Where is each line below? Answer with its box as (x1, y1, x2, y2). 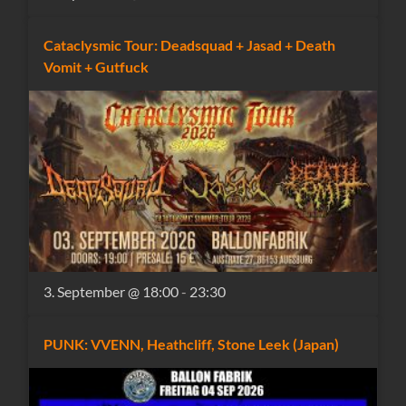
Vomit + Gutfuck (43, 57, 150, 75)
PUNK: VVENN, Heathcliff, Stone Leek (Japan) (43, 335, 340, 353)
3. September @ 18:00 (43, 283, 179, 301)
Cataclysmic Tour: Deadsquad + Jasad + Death (43, 35, 336, 53)
